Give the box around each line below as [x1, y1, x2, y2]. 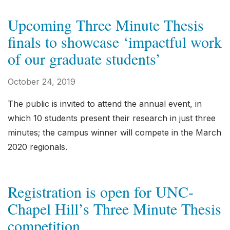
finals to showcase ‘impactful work [8, 31, 222, 52]
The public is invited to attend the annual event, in [8, 99, 202, 109]
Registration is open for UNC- [8, 181, 194, 202]
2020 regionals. [8, 142, 67, 152]
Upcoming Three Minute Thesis [8, 14, 204, 35]
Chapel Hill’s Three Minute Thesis [8, 198, 221, 219]
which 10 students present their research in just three [8, 113, 216, 123]
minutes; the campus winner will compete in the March [8, 127, 221, 138]
